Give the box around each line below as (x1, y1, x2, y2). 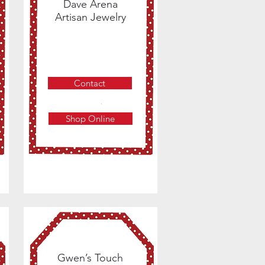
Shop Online (66, 113, 115, 125)
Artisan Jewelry (54, 11, 126, 24)
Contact (74, 77, 106, 89)
